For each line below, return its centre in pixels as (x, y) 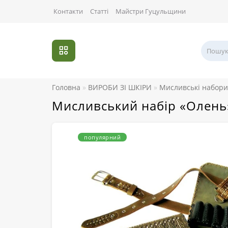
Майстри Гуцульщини (151, 11)
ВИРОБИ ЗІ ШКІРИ (120, 88)
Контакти (68, 11)
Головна (66, 88)
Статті (99, 11)
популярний (102, 137)
